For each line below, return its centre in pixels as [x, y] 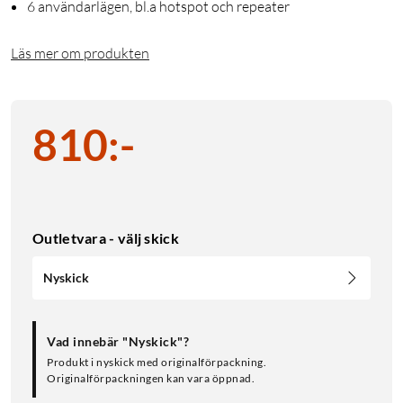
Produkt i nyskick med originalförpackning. [157, 363]
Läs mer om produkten [80, 54]
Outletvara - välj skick [106, 238]
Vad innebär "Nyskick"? [118, 342]
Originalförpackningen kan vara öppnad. [151, 379]
